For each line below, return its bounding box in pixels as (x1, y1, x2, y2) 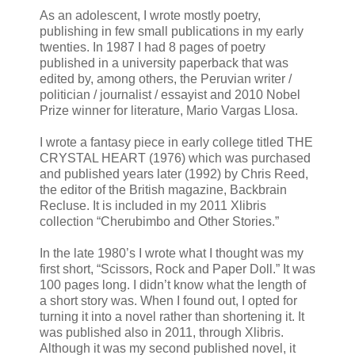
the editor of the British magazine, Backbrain (40, 182, 287, 197)
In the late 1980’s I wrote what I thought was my (40, 246, 303, 260)
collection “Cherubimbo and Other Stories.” (40, 214, 279, 228)
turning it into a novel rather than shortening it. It (40, 309, 304, 323)
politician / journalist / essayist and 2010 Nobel (40, 87, 300, 101)
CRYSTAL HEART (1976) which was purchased (40, 151, 311, 165)
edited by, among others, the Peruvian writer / (40, 71, 292, 86)
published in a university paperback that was (40, 55, 288, 70)
